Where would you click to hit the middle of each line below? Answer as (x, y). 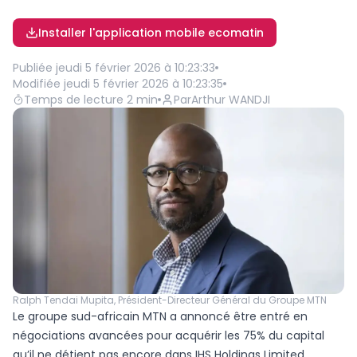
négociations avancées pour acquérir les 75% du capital (169, 336)
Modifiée (37, 84)
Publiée (33, 68)
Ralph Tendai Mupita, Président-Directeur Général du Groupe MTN (170, 300)
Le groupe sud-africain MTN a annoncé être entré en (160, 317)
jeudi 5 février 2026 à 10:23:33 (135, 68)
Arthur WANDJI (231, 100)
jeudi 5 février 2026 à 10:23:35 (143, 84)
